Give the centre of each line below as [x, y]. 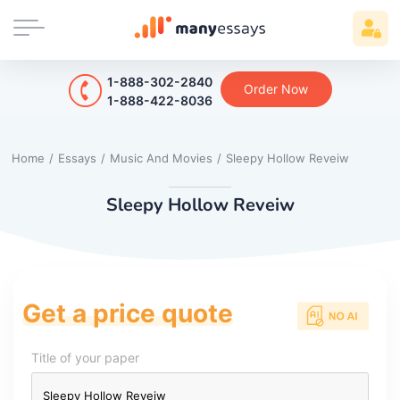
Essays [77, 158]
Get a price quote [128, 313]
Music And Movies [161, 158]
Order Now [276, 88]
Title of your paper [85, 357]
